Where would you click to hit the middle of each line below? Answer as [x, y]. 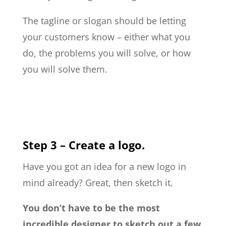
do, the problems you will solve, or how [106, 53]
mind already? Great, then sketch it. [98, 182]
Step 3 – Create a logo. [83, 145]
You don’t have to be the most [91, 208]
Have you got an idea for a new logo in [104, 166]
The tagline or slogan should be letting [104, 20]
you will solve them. [65, 69]
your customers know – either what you [106, 37]
